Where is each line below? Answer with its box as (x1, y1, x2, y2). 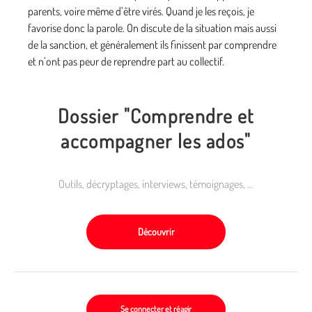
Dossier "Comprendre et (58, 102, 254, 128)
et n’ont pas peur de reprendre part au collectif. (28, 54, 224, 68)
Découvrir (137, 225, 175, 237)
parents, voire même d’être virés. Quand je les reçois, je (28, 3, 254, 18)
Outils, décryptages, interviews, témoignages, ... (58, 176, 253, 191)
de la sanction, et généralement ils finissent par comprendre (28, 37, 276, 52)
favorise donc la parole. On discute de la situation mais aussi (28, 20, 276, 35)
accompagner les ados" (61, 127, 251, 153)
